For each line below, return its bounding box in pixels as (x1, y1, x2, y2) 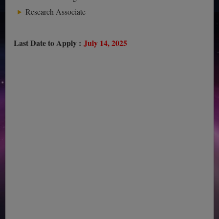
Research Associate (25, 6, 86, 17)
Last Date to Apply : (14, 37, 84, 48)
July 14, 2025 (84, 37, 130, 48)
